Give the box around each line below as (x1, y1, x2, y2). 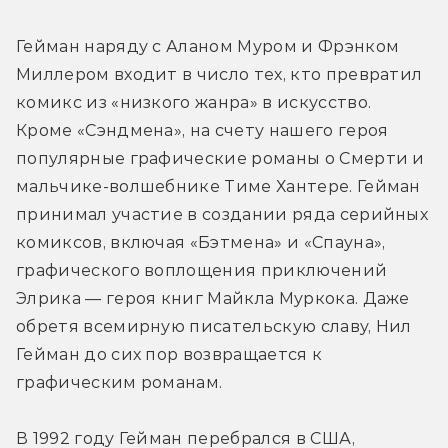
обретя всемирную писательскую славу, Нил (16, 316, 412, 336)
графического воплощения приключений (16, 260, 388, 280)
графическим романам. (16, 372, 223, 392)
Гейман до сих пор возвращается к (16, 344, 323, 364)
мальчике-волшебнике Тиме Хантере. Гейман (16, 176, 421, 196)
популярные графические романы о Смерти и (16, 148, 425, 168)
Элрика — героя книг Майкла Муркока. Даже (16, 288, 410, 308)
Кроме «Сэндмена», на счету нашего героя (16, 120, 389, 140)
